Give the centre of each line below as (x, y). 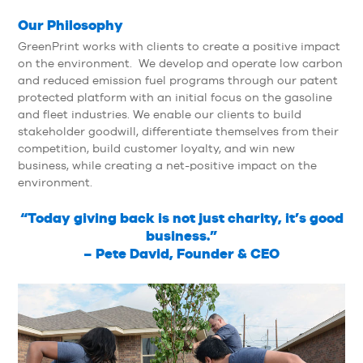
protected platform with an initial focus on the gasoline (175, 98)
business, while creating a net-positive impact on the (167, 166)
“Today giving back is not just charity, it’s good (181, 218)
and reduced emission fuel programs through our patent (177, 81)
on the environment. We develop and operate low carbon (180, 64)
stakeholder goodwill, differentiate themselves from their (178, 132)
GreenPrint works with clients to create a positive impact (179, 47)
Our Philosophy (70, 26)
